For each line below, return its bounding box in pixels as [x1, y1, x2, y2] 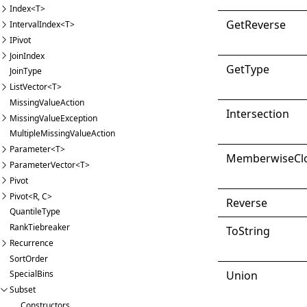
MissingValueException [10, 112, 97, 124]
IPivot [10, 34, 31, 46]
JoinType [10, 65, 42, 77]
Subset [10, 284, 36, 296]
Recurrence [10, 236, 53, 249]
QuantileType [10, 206, 60, 218]
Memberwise [226, 150, 295, 166]
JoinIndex [10, 49, 45, 62]
